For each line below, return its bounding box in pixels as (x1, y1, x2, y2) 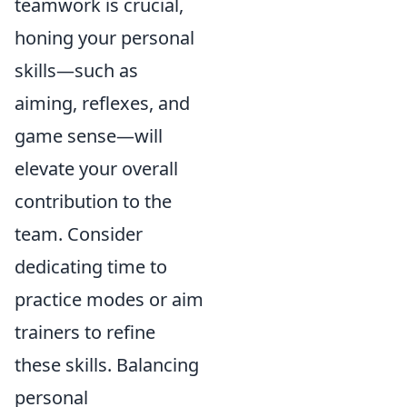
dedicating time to (15, 254, 167, 279)
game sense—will (15, 124, 163, 148)
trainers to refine (15, 320, 155, 344)
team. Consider (15, 222, 143, 246)
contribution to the (15, 189, 172, 213)
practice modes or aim (15, 287, 203, 312)
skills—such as (15, 58, 138, 83)
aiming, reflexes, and (15, 91, 190, 115)
